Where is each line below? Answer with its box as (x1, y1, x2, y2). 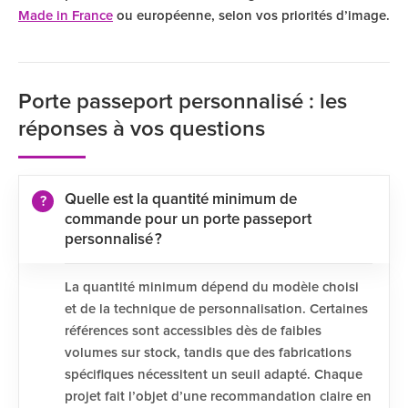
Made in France (18, 9, 113, 23)
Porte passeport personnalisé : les (18, 91, 347, 113)
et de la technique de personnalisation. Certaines (65, 302, 368, 316)
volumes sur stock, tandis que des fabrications (65, 346, 352, 360)
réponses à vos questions (18, 118, 265, 140)
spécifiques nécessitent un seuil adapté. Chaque (65, 368, 362, 382)
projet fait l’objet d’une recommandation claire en (65, 390, 372, 403)
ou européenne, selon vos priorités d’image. (113, 9, 390, 23)
